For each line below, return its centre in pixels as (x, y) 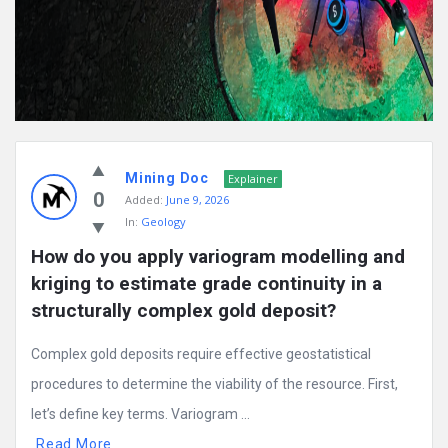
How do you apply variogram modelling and (218, 257)
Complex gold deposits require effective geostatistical (201, 354)
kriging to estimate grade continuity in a (206, 284)
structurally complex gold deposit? (183, 311)
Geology (163, 222)
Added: (144, 200)
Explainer (253, 179)
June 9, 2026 (197, 200)
